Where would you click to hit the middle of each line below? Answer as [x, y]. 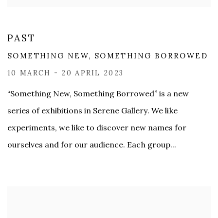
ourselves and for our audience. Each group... [92, 144]
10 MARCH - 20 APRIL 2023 [66, 73]
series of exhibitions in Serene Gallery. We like [92, 110]
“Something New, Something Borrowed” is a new [98, 93]
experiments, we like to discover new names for [97, 127]
